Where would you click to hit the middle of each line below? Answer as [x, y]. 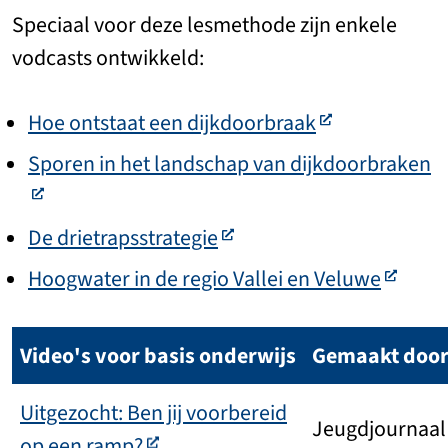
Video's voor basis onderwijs [158, 356]
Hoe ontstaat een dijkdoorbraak [172, 123]
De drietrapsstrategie [123, 238]
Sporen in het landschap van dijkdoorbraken [229, 164]
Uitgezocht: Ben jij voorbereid [153, 413]
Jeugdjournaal [379, 429]
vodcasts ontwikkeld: [108, 58]
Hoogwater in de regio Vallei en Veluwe [204, 279]
